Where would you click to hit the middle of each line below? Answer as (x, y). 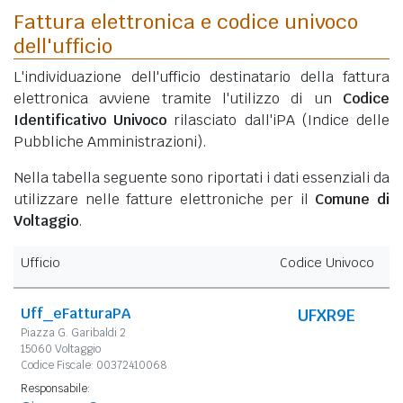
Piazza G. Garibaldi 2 (73, 332)
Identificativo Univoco (90, 120)
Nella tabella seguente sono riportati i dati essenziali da (201, 177)
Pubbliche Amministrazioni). (110, 141)
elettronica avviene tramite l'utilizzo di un (178, 98)
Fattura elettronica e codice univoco (186, 21)
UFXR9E (327, 315)
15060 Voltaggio (61, 349)
